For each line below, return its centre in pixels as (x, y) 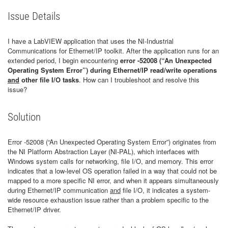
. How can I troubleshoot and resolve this (139, 80)
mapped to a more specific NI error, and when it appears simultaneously (113, 180)
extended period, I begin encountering (63, 60)
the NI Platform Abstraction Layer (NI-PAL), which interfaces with (103, 151)
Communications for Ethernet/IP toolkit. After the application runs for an (113, 51)
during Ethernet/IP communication (59, 190)
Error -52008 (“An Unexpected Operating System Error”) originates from (112, 142)
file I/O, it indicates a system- (165, 190)
